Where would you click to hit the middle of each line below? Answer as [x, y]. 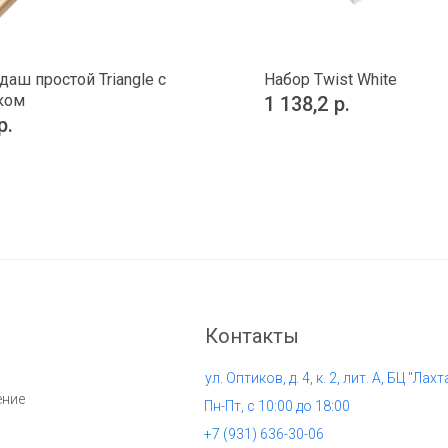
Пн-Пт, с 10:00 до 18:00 [277, 405]
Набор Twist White [330, 79]
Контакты [252, 335]
